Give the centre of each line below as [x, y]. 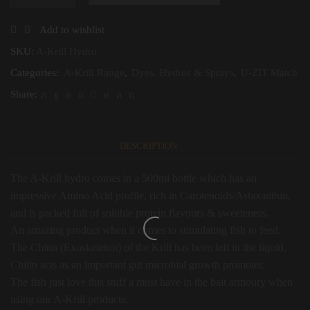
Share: [24, 94]
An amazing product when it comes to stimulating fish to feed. [146, 230]
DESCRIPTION [148, 146]
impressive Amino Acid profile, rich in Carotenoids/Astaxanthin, [151, 196]
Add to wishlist [72, 30]
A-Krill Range [94, 73]
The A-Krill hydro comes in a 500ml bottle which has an [134, 179]
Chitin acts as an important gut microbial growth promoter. [137, 265]
